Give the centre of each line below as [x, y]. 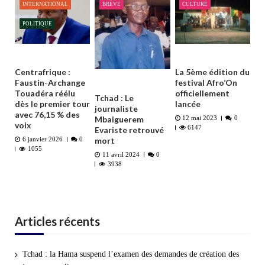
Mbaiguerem [119, 119]
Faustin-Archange [50, 83]
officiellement [202, 93]
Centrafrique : [43, 72]
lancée [188, 104]
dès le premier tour [52, 104]
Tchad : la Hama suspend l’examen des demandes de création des [130, 254]
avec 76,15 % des [47, 115]
